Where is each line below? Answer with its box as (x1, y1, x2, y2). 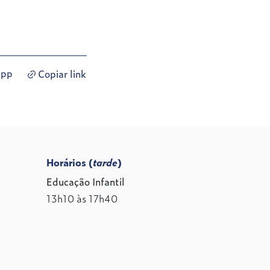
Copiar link (38, 66, 86, 81)
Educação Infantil (46, 174, 125, 189)
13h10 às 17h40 (46, 190, 118, 206)
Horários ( (46, 154, 93, 169)
